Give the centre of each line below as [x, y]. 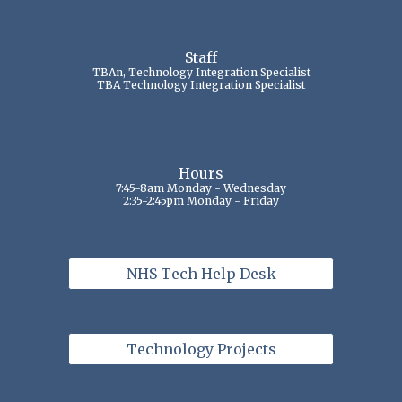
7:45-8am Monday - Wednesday [201, 188]
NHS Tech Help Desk [201, 274]
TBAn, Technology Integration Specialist [201, 72]
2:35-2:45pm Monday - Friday [201, 201]
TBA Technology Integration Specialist [201, 85]
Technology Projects [201, 349]
